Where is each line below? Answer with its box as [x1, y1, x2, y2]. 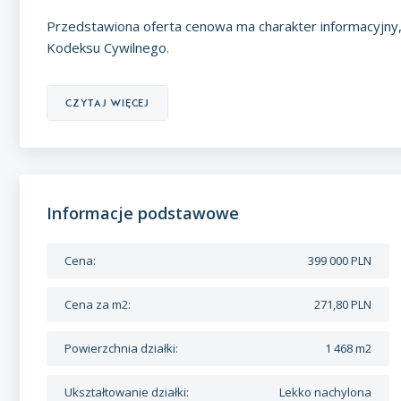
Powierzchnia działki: [64, 340, 178, 356]
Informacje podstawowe [47, 202, 239, 224]
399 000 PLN [308, 252, 372, 269]
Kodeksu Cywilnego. [47, 38, 169, 56]
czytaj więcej [65, 97, 149, 109]
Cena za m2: [64, 296, 131, 312]
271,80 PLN [314, 296, 372, 312]
